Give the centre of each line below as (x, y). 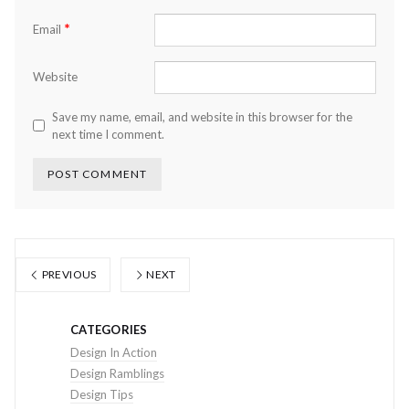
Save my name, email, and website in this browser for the (202, 116)
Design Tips (102, 394)
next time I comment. (108, 134)
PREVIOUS (68, 274)
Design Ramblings (117, 373)
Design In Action (114, 352)
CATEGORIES (109, 329)
